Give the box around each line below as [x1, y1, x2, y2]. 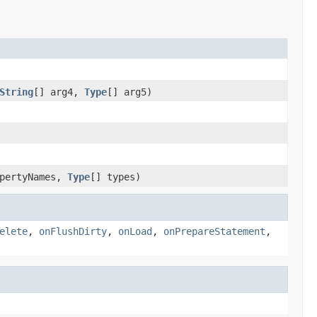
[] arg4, [33, 86, 84, 98]
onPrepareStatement [163, 225, 265, 237]
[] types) [90, 171, 141, 183]
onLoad [118, 225, 152, 237]
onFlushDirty [39, 225, 107, 237]
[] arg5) [107, 86, 152, 98]
